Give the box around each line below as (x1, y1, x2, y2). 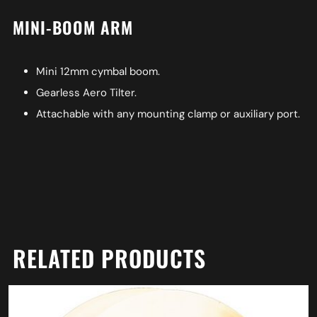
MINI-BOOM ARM (12, 15, 133, 40)
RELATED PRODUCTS (12, 241, 206, 275)
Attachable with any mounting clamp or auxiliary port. (35, 107, 300, 122)
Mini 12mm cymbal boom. (35, 64, 160, 79)
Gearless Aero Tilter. (35, 86, 137, 100)
